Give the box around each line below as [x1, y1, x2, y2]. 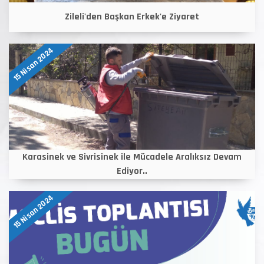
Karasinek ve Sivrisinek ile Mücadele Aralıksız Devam [22, 151, 242, 163]
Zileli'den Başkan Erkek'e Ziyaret [65, 11, 199, 23]
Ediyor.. [117, 165, 147, 177]
